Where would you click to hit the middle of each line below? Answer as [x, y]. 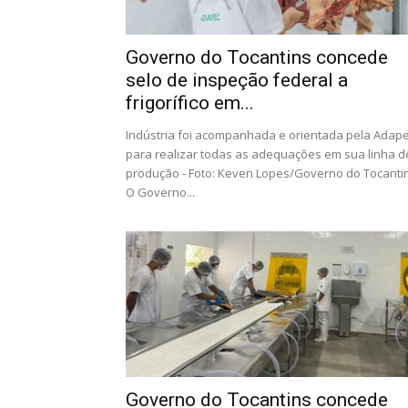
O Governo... [160, 192]
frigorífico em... [190, 103]
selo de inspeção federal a [237, 80]
